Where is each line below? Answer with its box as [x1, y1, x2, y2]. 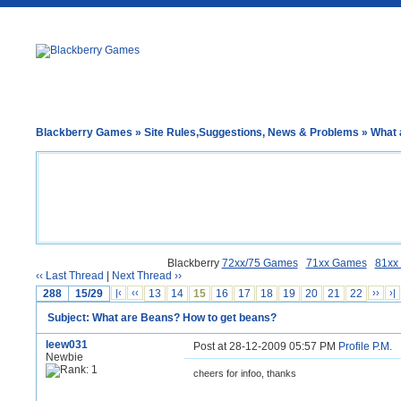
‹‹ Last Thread [36, 269, 104, 282]
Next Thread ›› [112, 269, 182, 282]
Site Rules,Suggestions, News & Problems [144, 126, 359, 139]
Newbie [46, 351, 83, 363]
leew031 [46, 338, 88, 351]
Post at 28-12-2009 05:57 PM [193, 340, 338, 353]
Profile [338, 340, 370, 353]
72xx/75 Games [221, 257, 298, 269]
